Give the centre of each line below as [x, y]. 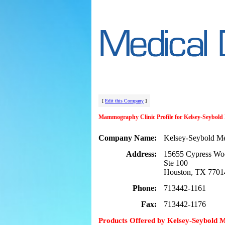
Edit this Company [124, 101]
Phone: [145, 188]
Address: [141, 154]
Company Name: [128, 138]
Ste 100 [176, 163]
